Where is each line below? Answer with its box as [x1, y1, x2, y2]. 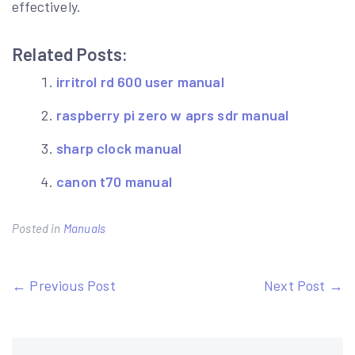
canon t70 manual [56, 172, 172, 190]
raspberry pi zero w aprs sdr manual [56, 105, 289, 124]
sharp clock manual [56, 139, 182, 157]
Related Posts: [12, 42, 128, 65]
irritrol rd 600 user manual [56, 72, 224, 90]
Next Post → [264, 276, 343, 294]
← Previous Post [12, 276, 116, 294]
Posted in [12, 220, 63, 235]
